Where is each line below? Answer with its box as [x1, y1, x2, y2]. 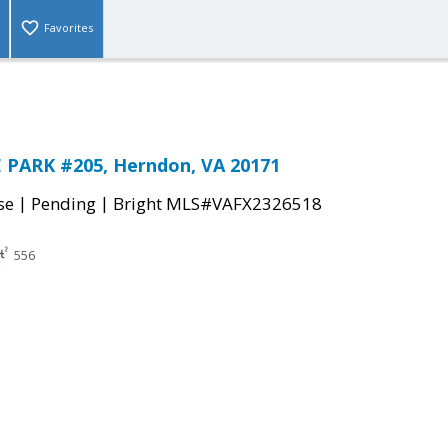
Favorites [44, 20, 93, 36]
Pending [31, 192, 96, 216]
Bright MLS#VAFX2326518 [113, 192, 322, 216]
